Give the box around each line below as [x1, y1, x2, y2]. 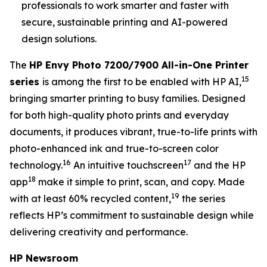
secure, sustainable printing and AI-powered [21, 16, 228, 28]
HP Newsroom [10, 252, 78, 264]
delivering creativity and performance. [10, 226, 188, 238]
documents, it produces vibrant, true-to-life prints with [10, 126, 257, 138]
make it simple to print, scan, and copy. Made [36, 176, 245, 188]
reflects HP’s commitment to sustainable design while [10, 209, 254, 221]
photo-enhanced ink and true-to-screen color [10, 142, 219, 154]
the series [179, 193, 225, 204]
